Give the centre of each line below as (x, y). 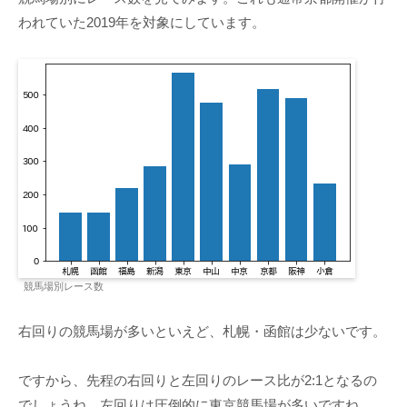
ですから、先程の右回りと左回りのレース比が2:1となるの (198, 381)
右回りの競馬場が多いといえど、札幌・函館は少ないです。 (202, 332)
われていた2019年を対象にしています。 (142, 23)
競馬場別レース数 (64, 287)
